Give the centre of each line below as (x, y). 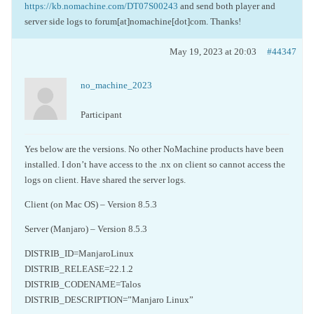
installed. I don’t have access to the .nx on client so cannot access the (155, 164)
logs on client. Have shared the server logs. (105, 180)
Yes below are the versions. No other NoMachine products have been (154, 149)
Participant (101, 115)
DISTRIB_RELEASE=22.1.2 (79, 269)
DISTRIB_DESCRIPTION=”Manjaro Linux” (109, 300)
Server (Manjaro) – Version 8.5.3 (86, 229)
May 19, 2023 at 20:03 (213, 52)
